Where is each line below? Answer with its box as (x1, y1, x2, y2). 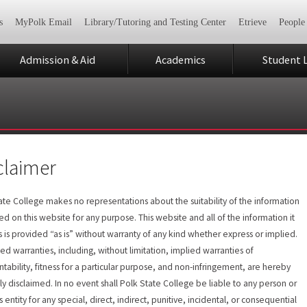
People (278, 17, 305, 28)
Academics (156, 52, 206, 66)
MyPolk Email (14, 17, 72, 28)
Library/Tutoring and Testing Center (84, 17, 226, 28)
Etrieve (238, 17, 267, 28)
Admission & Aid (20, 52, 95, 66)
